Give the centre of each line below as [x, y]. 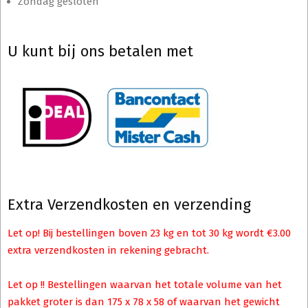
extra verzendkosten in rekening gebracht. [108, 251]
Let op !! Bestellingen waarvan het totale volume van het [145, 285]
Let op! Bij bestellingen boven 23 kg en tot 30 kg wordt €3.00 [149, 233]
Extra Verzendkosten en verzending [129, 205]
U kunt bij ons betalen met [100, 51]
